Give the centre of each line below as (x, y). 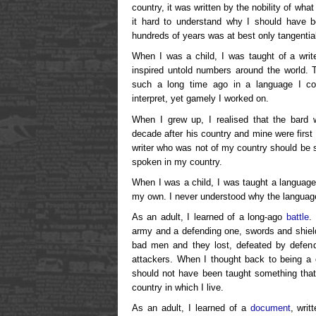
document (270, 308)
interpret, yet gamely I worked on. (200, 99)
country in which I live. (178, 287)
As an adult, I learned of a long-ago (209, 217)
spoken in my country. (177, 162)
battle (297, 217)
